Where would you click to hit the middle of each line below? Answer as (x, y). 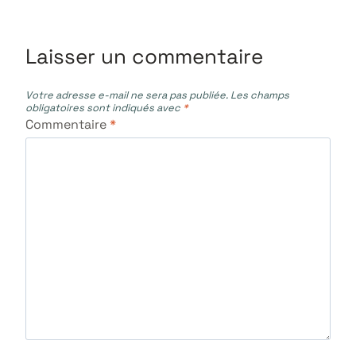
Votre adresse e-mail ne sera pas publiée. (127, 95)
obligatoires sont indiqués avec (104, 107)
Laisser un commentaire (144, 57)
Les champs (260, 95)
